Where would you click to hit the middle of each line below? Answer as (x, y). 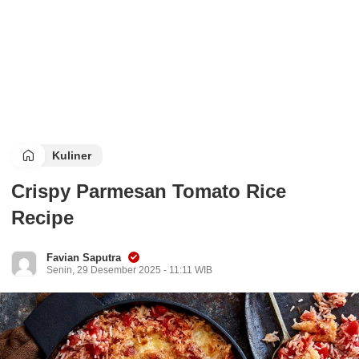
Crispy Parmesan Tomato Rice (149, 191)
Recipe (42, 218)
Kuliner (72, 155)
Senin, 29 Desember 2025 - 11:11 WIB (129, 270)
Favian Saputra (84, 258)
